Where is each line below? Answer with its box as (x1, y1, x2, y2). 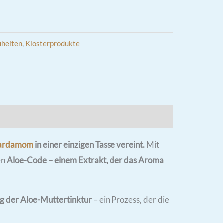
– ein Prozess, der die (92, 194, 169, 205)
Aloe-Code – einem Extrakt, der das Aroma (7, 154, 164, 165)
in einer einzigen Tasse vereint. (33, 139, 145, 150)
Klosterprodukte (25, 39, 80, 48)
